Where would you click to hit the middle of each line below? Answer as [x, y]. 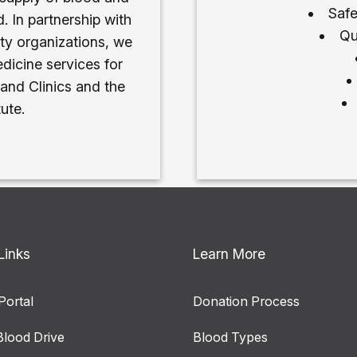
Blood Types [230, 337]
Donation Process [246, 301]
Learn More [229, 253]
